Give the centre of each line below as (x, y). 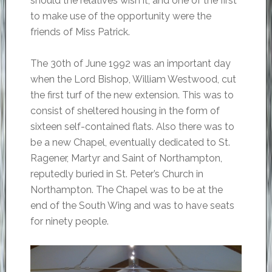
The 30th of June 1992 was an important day (130, 64)
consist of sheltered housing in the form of (125, 111)
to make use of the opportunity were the (121, 16)
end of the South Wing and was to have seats (132, 206)
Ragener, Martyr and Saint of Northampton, (126, 158)
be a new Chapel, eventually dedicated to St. (130, 143)
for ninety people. (69, 222)
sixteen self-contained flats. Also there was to (132, 127)
